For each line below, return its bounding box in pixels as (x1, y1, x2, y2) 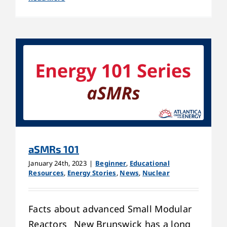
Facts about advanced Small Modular (28, 202, 192, 215)
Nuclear (142, 168, 170, 177)
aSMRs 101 (28, 142, 79, 155)
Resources (28, 168, 64, 177)
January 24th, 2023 (28, 158, 87, 168)
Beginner (95, 158, 127, 168)
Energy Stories (67, 168, 117, 177)
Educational (129, 158, 170, 168)
